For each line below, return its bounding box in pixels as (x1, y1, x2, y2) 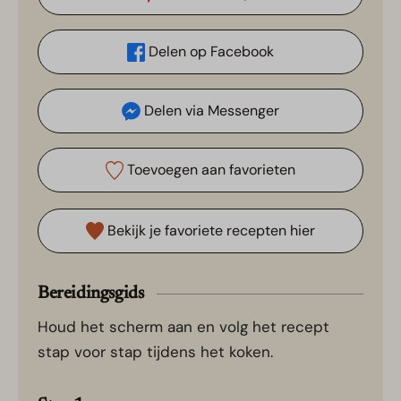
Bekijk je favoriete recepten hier (104, 221, 316, 241)
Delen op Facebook (145, 42, 275, 62)
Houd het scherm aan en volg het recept (38, 317, 48, 337)
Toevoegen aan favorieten (124, 160, 296, 180)
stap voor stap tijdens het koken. (38, 342, 273, 363)
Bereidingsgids (38, 285, 144, 303)
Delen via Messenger (140, 101, 279, 121)
